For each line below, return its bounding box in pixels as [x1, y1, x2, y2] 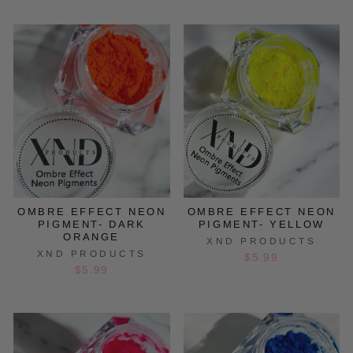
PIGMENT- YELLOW [198, 217, 325, 230]
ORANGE [63, 230, 121, 243]
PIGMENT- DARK [37, 217, 146, 230]
